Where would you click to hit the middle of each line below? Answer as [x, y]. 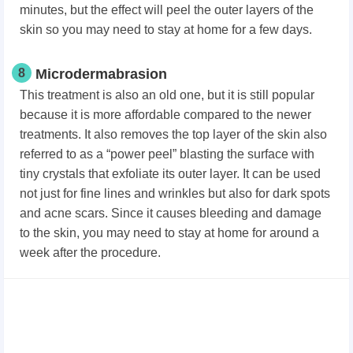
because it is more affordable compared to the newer [165, 115]
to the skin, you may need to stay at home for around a [169, 233]
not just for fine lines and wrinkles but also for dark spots [175, 194]
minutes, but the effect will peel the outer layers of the [167, 10]
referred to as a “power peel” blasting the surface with [167, 154]
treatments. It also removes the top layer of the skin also [173, 135]
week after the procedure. [90, 253]
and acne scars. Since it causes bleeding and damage [171, 214]
